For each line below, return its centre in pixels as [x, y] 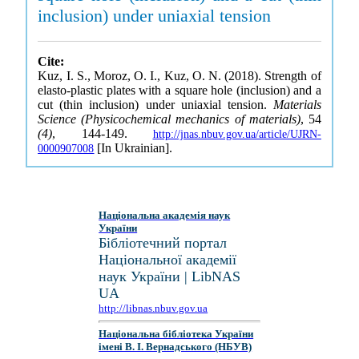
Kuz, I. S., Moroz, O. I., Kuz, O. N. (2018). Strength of [179, 76]
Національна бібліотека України [176, 334]
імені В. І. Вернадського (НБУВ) [175, 347]
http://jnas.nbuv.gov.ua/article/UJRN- [237, 134]
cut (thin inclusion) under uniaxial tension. [155, 105]
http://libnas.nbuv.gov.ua [153, 308]
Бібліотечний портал [163, 243]
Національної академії [168, 260]
